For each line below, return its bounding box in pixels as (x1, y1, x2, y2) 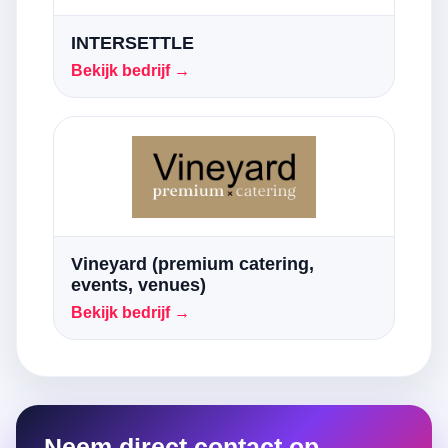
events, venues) (71, 275, 206, 295)
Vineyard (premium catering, (71, 254, 314, 274)
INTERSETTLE (71, 33, 194, 53)
